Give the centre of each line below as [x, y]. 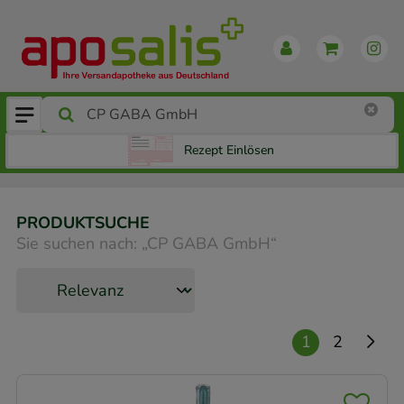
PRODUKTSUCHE [83, 223]
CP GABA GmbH [209, 243]
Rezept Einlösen [229, 151]
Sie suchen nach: [77, 243]
